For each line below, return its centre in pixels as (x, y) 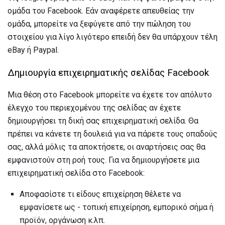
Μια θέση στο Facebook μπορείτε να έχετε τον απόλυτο (110, 95)
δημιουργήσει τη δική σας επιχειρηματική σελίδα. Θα (103, 121)
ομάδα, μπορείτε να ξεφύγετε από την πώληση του (99, 24)
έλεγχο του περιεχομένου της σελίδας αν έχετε (94, 108)
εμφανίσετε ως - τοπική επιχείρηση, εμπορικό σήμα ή (117, 207)
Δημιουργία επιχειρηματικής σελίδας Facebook (108, 73)
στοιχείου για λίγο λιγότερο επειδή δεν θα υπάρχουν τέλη (113, 37)
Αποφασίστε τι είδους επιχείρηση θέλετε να (100, 194)
